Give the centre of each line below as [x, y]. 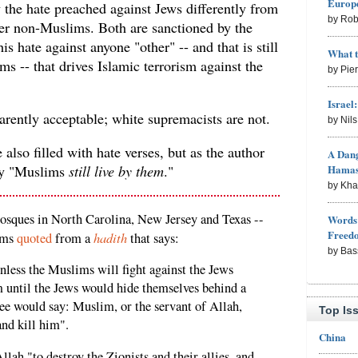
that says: [153, 238]
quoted [34, 238]
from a [73, 238]
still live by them [116, 171]
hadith [110, 237]
